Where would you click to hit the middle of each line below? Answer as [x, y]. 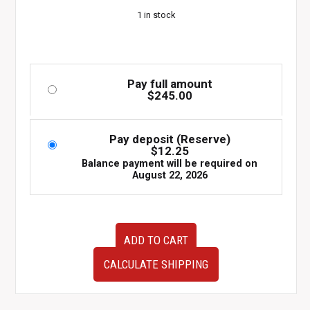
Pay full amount [170, 84]
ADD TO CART [156, 240]
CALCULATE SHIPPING [156, 264]
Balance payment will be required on [170, 164]
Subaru [45, 260]
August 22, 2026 [170, 175]
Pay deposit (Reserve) [170, 139]
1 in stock [156, 15]
